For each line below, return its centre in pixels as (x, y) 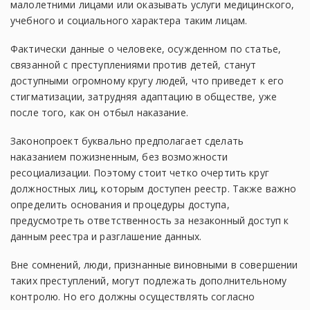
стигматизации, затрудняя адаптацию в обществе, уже (144, 97)
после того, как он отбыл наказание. (99, 112)
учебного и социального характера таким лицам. (129, 20)
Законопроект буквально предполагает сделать (127, 141)
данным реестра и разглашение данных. (106, 236)
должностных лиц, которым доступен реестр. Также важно (154, 189)
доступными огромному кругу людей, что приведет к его (147, 81)
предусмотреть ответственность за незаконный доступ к (150, 220)
